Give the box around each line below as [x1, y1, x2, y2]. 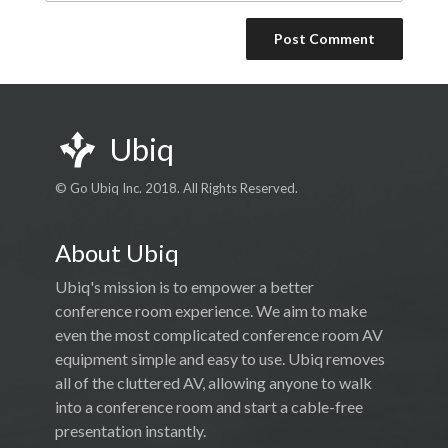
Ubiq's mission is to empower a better [55, 277, 314, 297]
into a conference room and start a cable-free [55, 397, 363, 417]
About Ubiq [55, 238, 179, 268]
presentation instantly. [55, 421, 206, 441]
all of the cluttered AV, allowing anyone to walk [55, 373, 372, 393]
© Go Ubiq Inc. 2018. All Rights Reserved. [55, 180, 298, 197]
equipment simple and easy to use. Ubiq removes [55, 349, 385, 369]
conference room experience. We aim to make [55, 301, 367, 321]
